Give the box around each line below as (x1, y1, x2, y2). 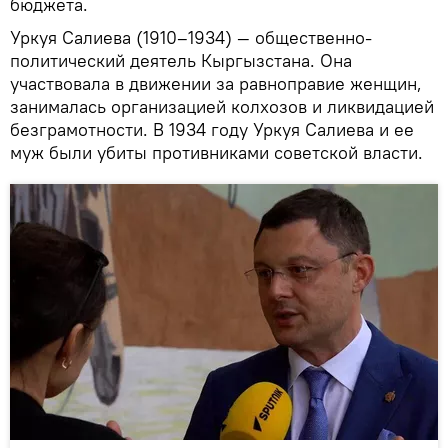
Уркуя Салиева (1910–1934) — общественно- (10, 26, 372, 50)
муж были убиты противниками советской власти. (10, 141, 423, 165)
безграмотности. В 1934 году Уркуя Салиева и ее (10, 118, 414, 142)
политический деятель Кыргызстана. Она (10, 49, 352, 73)
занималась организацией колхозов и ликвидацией (10, 95, 434, 119)
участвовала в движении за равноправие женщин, (10, 72, 422, 96)
